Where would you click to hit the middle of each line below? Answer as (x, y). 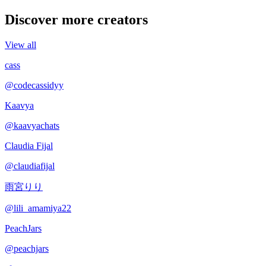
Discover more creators (76, 19)
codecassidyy (39, 85)
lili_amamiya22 (42, 208)
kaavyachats (37, 125)
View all (20, 45)
